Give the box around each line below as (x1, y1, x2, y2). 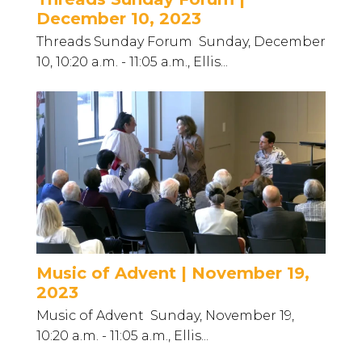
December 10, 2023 (36, 9, 201, 29)
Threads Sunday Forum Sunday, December (36, 34, 326, 50)
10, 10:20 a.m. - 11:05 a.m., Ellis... (36, 54, 228, 70)
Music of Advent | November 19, (36, 263, 309, 284)
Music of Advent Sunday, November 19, (36, 308, 294, 324)
